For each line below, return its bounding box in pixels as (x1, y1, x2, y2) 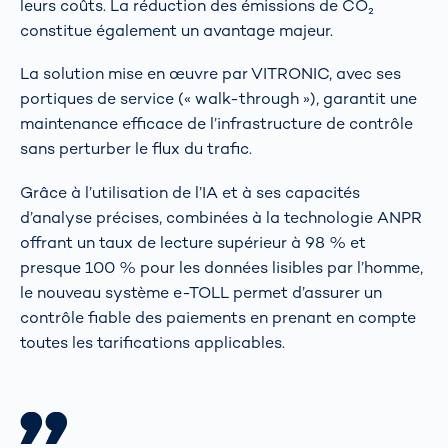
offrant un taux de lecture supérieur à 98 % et (20, 231, 366, 253)
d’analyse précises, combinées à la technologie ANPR (20, 206, 422, 228)
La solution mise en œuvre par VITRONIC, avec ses (20, 63, 401, 85)
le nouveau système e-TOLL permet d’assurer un (20, 281, 382, 303)
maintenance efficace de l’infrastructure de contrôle (20, 113, 413, 135)
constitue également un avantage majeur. (20, 19, 333, 41)
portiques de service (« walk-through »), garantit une (20, 88, 417, 110)
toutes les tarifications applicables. (20, 331, 285, 353)
